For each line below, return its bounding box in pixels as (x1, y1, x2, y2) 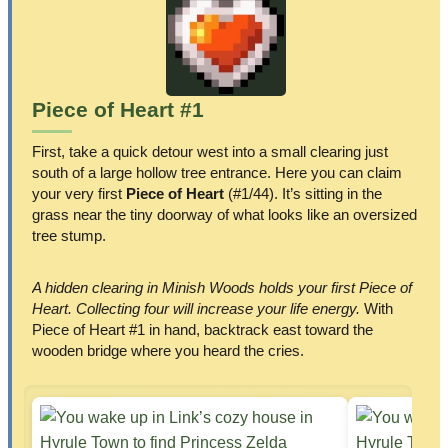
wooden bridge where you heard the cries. (32, 342, 304, 360)
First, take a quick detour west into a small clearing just (32, 143, 388, 161)
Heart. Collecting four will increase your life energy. (32, 300, 360, 318)
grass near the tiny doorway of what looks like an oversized (32, 206, 417, 224)
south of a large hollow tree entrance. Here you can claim (32, 164, 402, 182)
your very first (32, 185, 126, 203)
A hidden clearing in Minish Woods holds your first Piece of (32, 279, 412, 297)
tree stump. (32, 227, 106, 245)
